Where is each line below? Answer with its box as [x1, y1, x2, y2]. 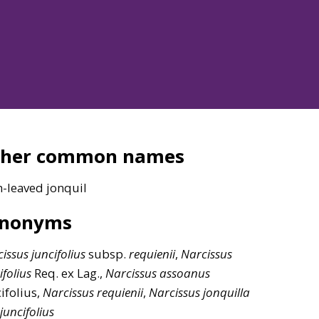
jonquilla [203, 283, 250, 300]
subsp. [85, 245, 129, 262]
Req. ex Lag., [31, 264, 105, 281]
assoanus [159, 264, 210, 281]
